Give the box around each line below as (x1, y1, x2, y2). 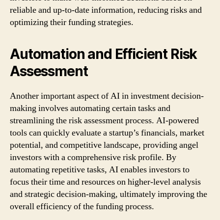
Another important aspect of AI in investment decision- (10, 90, 204, 102)
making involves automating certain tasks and (10, 102, 170, 114)
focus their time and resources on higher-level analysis (10, 176, 201, 188)
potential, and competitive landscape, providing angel (10, 139, 198, 151)
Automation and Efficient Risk (10, 45, 197, 62)
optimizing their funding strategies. (10, 16, 134, 28)
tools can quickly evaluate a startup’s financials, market (10, 127, 204, 138)
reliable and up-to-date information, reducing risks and (10, 4, 202, 16)
